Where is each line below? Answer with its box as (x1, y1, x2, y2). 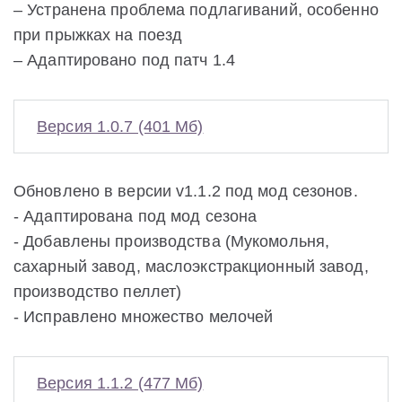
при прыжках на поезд (13, 25, 183, 44)
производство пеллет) (13, 282, 182, 301)
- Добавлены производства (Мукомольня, (13, 232, 330, 250)
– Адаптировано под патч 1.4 (13, 50, 236, 69)
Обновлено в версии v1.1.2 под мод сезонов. (13, 181, 358, 200)
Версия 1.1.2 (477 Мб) (37, 373, 204, 392)
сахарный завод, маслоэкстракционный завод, (13, 257, 369, 275)
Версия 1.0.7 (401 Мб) (37, 117, 204, 135)
